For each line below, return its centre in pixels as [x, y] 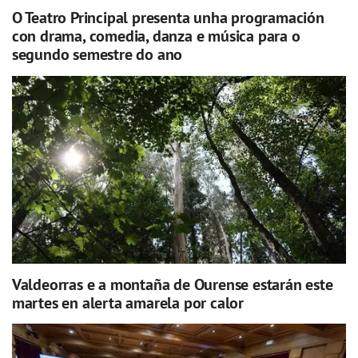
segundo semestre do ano [97, 55]
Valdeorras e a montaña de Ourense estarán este [172, 284]
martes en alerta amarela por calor [127, 302]
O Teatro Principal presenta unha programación [168, 18]
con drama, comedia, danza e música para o [156, 36]
